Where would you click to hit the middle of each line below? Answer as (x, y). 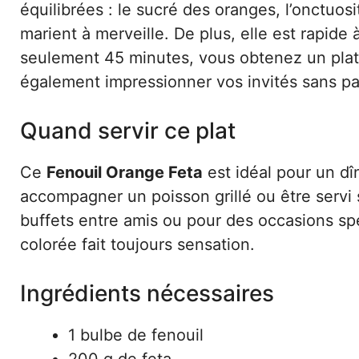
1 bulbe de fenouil (136, 335)
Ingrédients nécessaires (147, 293)
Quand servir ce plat (128, 131)
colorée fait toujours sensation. (137, 244)
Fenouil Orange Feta (125, 172)
